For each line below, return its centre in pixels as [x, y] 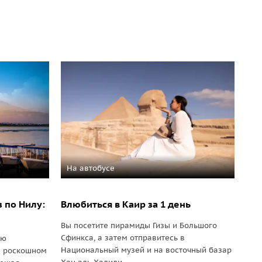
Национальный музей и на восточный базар [146, 250]
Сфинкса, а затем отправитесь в [123, 238]
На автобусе [90, 168]
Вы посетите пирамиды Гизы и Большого [139, 225]
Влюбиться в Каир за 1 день [125, 204]
